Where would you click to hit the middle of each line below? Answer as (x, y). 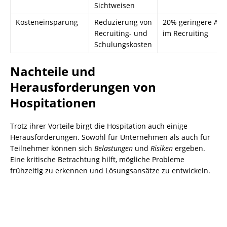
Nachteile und (53, 71)
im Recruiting (185, 33)
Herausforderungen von (83, 87)
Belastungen (113, 148)
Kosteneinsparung (47, 22)
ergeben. (189, 148)
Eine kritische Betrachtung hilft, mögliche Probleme (97, 159)
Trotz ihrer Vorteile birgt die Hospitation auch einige (99, 126)
